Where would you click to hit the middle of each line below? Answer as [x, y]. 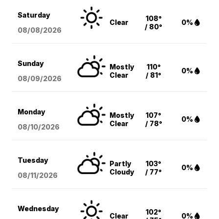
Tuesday [33, 160]
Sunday [31, 64]
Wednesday [39, 209]
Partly [121, 164]
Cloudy [122, 172]
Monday [32, 112]
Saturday [34, 15]
